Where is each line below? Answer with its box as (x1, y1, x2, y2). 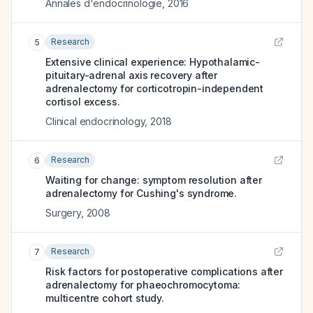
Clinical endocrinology (45, 115, 145, 127)
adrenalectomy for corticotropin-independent (45, 82, 264, 94)
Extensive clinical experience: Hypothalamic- (45, 56, 260, 68)
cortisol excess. (45, 96, 120, 108)
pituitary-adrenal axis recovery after (45, 69, 218, 81)
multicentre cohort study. (45, 292, 164, 304)
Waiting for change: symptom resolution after (45, 174, 262, 186)
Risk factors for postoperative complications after (45, 265, 283, 277)
